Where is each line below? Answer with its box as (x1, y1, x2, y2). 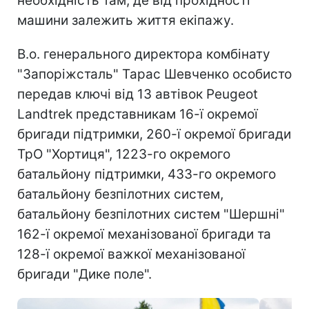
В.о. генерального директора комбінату (17, 46, 270, 62)
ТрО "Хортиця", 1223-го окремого (17, 146, 230, 162)
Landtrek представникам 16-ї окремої (17, 106, 258, 122)
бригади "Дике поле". (17, 266, 152, 282)
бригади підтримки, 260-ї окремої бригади (17, 126, 291, 142)
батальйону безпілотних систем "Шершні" (17, 206, 285, 222)
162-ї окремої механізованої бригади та (17, 226, 271, 242)
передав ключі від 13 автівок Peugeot (17, 86, 258, 102)
